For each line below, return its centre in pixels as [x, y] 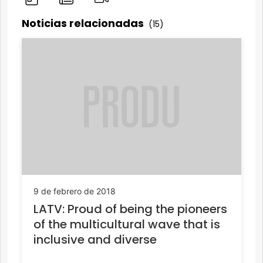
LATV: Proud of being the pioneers [130, 209]
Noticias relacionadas [84, 23]
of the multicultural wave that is [127, 225]
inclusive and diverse [95, 240]
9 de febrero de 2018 [75, 191]
